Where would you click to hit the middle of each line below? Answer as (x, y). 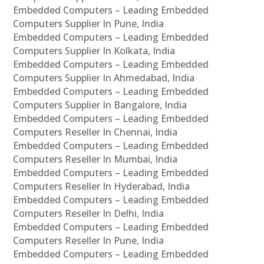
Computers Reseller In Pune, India (89, 241)
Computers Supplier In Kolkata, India (94, 51)
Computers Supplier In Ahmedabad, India (104, 78)
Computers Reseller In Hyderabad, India (102, 187)
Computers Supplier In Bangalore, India (100, 105)
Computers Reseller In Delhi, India (89, 214)
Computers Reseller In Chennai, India (95, 132)
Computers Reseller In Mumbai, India (95, 159)
